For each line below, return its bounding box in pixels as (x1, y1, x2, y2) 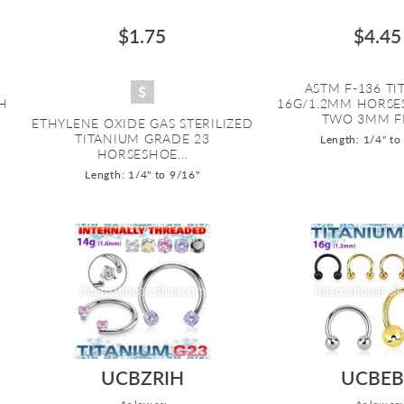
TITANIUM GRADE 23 (75, 130, 210, 146)
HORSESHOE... (96, 145, 188, 161)
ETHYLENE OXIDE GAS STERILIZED (32, 115, 253, 131)
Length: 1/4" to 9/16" (85, 167, 200, 181)
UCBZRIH (100, 365, 184, 389)
